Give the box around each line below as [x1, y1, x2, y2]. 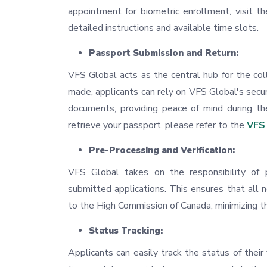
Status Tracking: [89, 225, 163, 237]
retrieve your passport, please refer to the [68, 119, 244, 132]
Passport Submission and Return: [89, 47, 238, 60]
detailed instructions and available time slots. [68, 21, 259, 35]
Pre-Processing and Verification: [89, 144, 235, 157]
